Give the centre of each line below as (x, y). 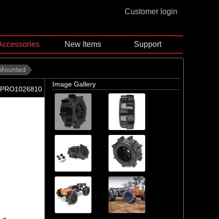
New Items (83, 44)
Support (147, 44)
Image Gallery (74, 84)
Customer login (151, 11)
